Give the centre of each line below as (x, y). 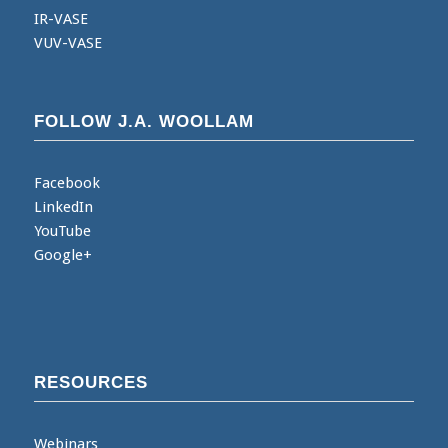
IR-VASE (60, 18)
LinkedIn (63, 206)
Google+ (62, 254)
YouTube (62, 230)
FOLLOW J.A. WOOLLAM (143, 120)
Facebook (66, 182)
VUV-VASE (67, 42)
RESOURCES (90, 382)
